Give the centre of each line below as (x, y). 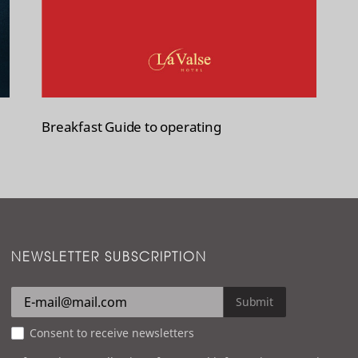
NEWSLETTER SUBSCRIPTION (109, 257)
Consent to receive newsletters (112, 333)
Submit (255, 302)
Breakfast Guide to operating (131, 127)
